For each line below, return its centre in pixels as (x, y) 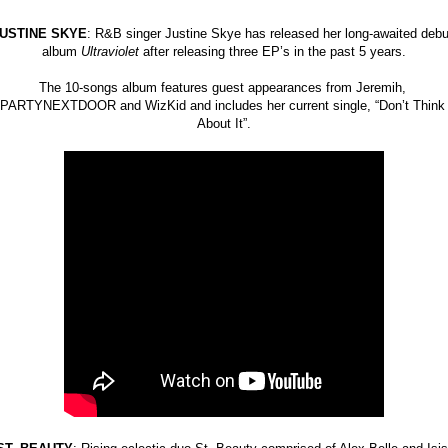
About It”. (224, 123)
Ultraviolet (112, 51)
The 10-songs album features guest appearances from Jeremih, (222, 87)
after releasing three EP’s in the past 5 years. (274, 51)
